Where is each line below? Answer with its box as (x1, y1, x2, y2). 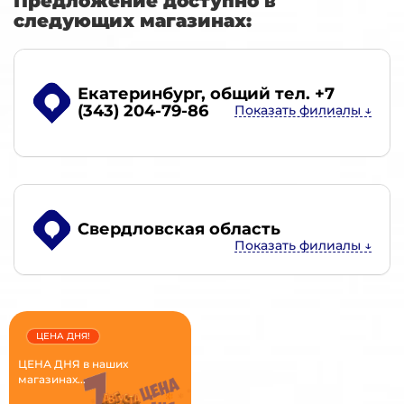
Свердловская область (78, 219, 280, 240)
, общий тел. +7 (201, 84, 335, 105)
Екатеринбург (78, 84, 201, 105)
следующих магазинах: (14, 10, 252, 32)
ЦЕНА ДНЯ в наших (18, 357, 128, 372)
